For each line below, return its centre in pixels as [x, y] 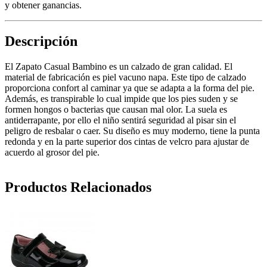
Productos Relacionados [78, 187]
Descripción [41, 41]
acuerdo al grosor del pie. [52, 152]
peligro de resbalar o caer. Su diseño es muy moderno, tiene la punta [132, 131]
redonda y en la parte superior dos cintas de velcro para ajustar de [127, 141]
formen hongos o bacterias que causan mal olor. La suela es [116, 109]
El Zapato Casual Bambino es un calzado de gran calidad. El [119, 66]
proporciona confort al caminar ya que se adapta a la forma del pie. [130, 88]
